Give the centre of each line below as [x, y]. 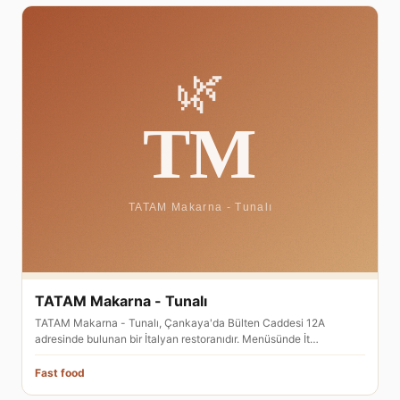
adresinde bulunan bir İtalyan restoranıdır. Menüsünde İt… [177, 339]
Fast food [60, 373]
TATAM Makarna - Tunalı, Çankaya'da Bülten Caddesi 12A [180, 323]
